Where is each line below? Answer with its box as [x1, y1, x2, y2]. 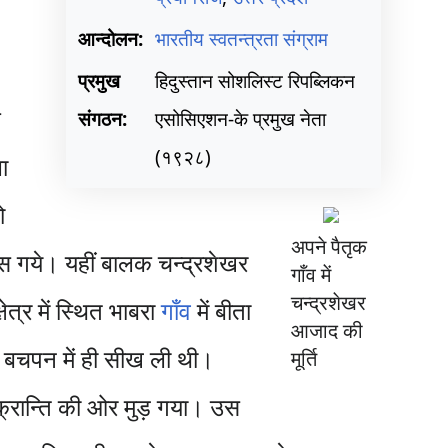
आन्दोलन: [77, 25, 143, 52]
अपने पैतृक [290, 233, 367, 260]
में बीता [191, 294, 252, 327]
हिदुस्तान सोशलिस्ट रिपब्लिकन [154, 67, 355, 94]
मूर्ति [290, 345, 317, 372]
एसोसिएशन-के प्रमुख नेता [154, 105, 326, 132]
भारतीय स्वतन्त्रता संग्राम [154, 25, 328, 52]
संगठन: [77, 105, 127, 132]
